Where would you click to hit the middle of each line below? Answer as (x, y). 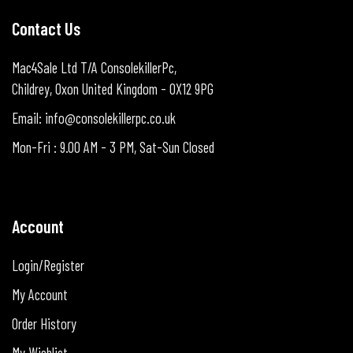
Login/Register (48, 265)
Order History (44, 323)
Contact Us (46, 28)
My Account (40, 294)
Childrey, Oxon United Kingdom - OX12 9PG (113, 89)
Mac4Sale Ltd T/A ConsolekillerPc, (94, 67)
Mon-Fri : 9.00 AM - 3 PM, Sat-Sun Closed (113, 147)
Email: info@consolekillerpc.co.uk (94, 118)
